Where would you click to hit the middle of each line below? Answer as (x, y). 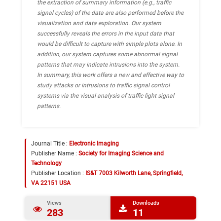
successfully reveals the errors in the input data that (106, 34)
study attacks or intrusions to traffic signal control (103, 85)
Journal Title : (50, 144)
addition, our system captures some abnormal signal (107, 54)
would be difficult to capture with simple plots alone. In (110, 44)
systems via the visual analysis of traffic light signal (106, 96)
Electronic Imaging (94, 144)
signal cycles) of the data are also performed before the (110, 13)
